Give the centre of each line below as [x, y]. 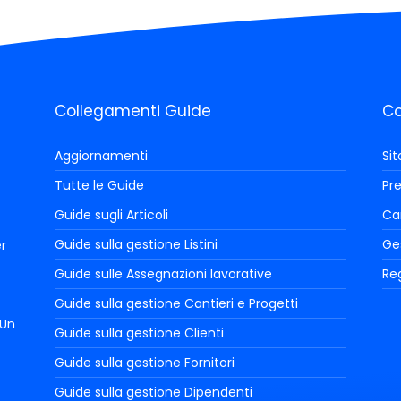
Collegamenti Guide [132, 111]
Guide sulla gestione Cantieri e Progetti [176, 303]
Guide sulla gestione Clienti [139, 333]
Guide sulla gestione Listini [136, 244]
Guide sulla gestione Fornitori [144, 362]
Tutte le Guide [99, 185]
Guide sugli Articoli [111, 214]
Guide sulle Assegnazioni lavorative [163, 273]
